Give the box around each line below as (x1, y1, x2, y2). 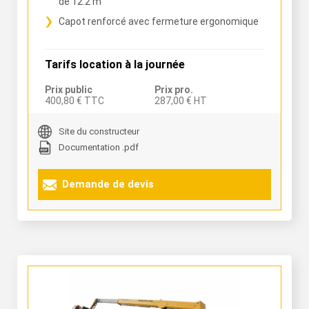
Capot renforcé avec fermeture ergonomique (59, 16, 259, 27)
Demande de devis (62, 178, 154, 190)
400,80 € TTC (45, 95, 104, 106)
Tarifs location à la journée (45, 58, 185, 71)
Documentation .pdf (59, 142, 139, 152)
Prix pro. (154, 84, 193, 95)
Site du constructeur (59, 126, 139, 137)
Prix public (45, 84, 92, 95)
